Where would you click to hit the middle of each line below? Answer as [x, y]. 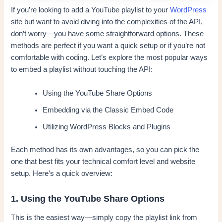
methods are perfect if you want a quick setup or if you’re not [108, 46]
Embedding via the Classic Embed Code [108, 110]
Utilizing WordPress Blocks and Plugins [107, 127]
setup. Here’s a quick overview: [62, 173]
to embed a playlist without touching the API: [82, 70]
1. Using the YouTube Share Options [88, 198]
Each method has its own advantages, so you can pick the [105, 149]
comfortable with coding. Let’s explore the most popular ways [110, 58]
